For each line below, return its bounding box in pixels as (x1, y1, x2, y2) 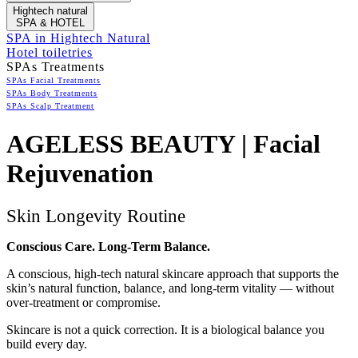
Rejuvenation (6, 159, 153, 189)
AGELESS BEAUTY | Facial (6, 129, 320, 159)
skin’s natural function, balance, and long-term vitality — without (6, 280, 334, 295)
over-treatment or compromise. (6, 295, 161, 309)
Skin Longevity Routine (6, 205, 185, 226)
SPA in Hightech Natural (6, 30, 150, 45)
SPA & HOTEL (16, 16, 85, 29)
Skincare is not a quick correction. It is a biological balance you (6, 322, 324, 336)
